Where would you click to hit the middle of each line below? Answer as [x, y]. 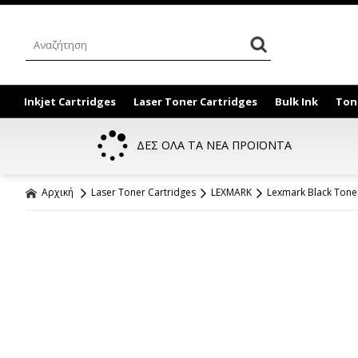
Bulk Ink [296, 101]
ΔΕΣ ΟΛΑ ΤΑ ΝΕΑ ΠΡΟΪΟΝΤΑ [215, 145]
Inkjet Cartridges [70, 101]
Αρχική [56, 192]
